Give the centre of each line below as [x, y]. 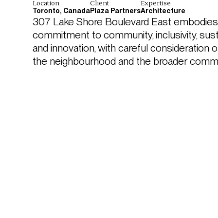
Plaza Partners [115, 11]
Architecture [163, 11]
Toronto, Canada [61, 11]
